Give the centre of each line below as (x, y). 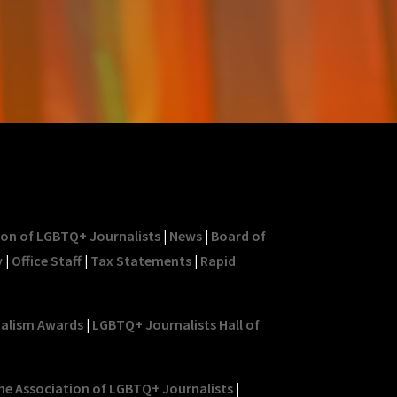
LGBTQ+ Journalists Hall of (175, 324)
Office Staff (46, 260)
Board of (238, 235)
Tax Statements (140, 260)
